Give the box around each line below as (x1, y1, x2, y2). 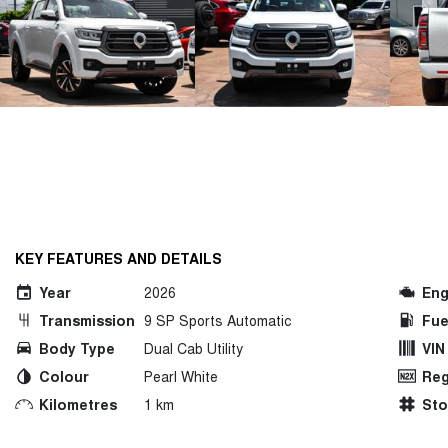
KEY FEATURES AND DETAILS (15, 248, 222, 268)
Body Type (39, 338, 115, 358)
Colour (39, 366, 89, 386)
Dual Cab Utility (144, 338, 243, 358)
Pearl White (144, 366, 218, 386)
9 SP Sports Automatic (144, 310, 291, 330)
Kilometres (39, 394, 117, 414)
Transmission (39, 310, 135, 330)
